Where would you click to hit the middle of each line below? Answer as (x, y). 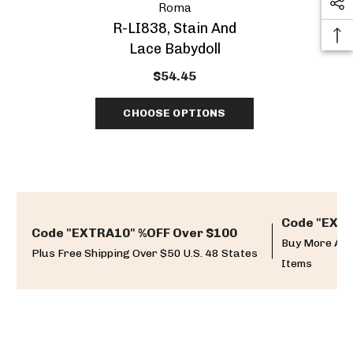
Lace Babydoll (175, 49)
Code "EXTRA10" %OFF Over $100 (134, 233)
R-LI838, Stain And (175, 28)
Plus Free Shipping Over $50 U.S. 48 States (144, 253)
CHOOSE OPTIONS (175, 113)
